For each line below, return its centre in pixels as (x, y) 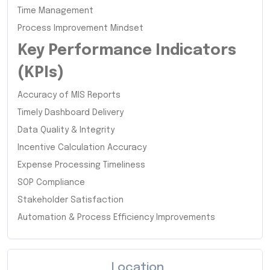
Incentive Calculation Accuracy (82, 147)
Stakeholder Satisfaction (71, 200)
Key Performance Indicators (127, 50)
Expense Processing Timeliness (81, 165)
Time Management (55, 11)
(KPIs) (41, 73)
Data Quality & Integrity (66, 130)
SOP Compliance (51, 182)
